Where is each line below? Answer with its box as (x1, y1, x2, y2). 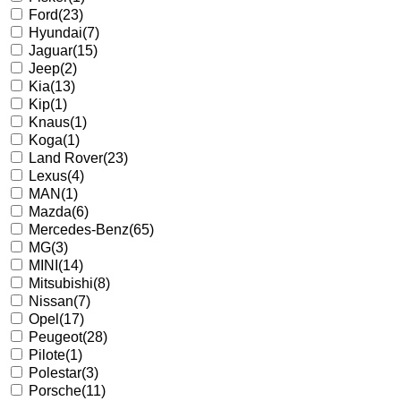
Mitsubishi (29, 275, 93, 291)
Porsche (29, 382, 81, 398)
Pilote (29, 346, 65, 363)
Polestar (29, 364, 81, 380)
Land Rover (29, 149, 103, 166)
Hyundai (29, 24, 82, 40)
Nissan (29, 293, 73, 309)
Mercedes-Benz (29, 221, 129, 237)
